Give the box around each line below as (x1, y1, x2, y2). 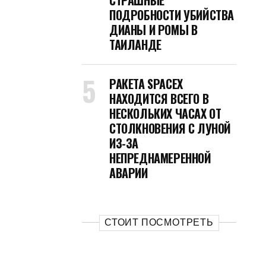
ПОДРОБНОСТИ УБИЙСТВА (109, 6, 234, 24)
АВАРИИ (109, 164, 148, 182)
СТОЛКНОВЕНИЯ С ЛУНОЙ (109, 119, 232, 137)
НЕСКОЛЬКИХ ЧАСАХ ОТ (109, 104, 221, 122)
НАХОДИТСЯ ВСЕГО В (109, 90, 209, 107)
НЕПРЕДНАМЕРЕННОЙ (109, 149, 211, 167)
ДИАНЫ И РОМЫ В (109, 21, 198, 39)
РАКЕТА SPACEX (109, 75, 183, 93)
